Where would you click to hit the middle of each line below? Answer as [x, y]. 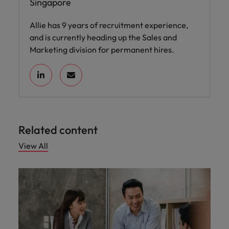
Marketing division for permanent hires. [102, 50]
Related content [58, 130]
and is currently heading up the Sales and [103, 37]
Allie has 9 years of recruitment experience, [109, 25]
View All [33, 146]
